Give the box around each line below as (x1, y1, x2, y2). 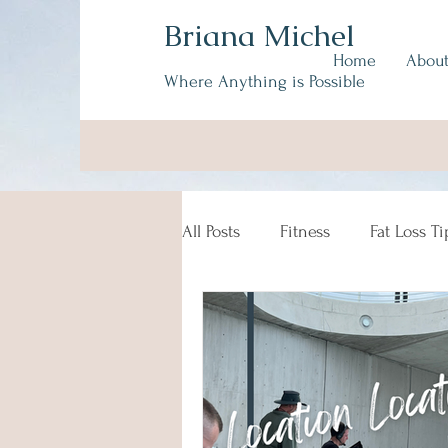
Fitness (280, 221, 330, 241)
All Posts (182, 221, 240, 241)
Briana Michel (164, 16, 355, 55)
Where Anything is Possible (164, 72, 365, 91)
